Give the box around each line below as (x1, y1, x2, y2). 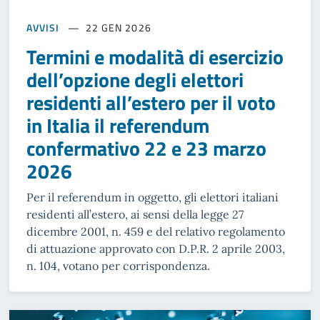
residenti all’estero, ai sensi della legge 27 (26, 206, 244, 221)
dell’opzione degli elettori (26, 64, 244, 95)
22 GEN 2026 (85, 19, 151, 35)
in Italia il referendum (26, 109, 209, 141)
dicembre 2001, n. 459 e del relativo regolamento (26, 224, 285, 239)
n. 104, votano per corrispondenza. (26, 258, 210, 273)
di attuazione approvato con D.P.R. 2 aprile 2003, (26, 241, 285, 256)
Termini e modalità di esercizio (26, 41, 284, 72)
